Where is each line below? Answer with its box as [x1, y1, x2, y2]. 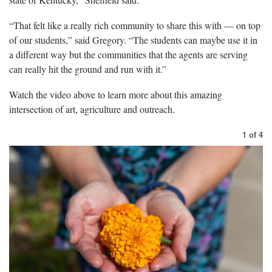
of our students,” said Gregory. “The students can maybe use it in [9, 33, 257, 47]
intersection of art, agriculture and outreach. [9, 103, 178, 116]
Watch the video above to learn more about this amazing [9, 88, 222, 101]
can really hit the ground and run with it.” [9, 63, 166, 76]
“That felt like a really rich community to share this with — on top [9, 19, 260, 32]
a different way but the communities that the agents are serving [9, 48, 248, 61]
